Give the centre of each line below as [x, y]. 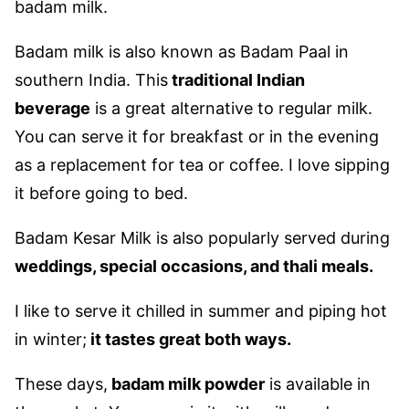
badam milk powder [186, 384]
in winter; [51, 339]
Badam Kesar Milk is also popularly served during [202, 238]
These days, [61, 384]
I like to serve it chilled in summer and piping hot [201, 311]
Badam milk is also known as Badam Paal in [182, 52]
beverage [52, 108]
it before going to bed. [101, 193]
